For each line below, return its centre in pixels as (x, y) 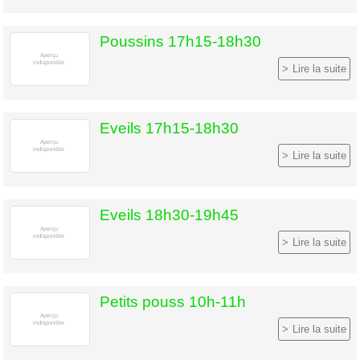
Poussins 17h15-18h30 (180, 41)
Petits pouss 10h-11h (173, 301)
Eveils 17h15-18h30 (169, 128)
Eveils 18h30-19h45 (169, 215)
